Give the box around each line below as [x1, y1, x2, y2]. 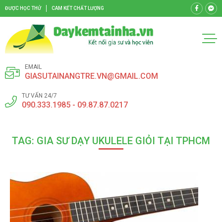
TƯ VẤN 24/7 [22, 92, 57, 99]
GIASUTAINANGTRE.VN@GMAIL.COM [25, 71, 158, 81]
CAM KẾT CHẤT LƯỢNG [52, 5, 104, 11]
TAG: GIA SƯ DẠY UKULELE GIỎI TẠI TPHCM [12, 134, 210, 147]
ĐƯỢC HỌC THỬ [5, 5, 41, 11]
